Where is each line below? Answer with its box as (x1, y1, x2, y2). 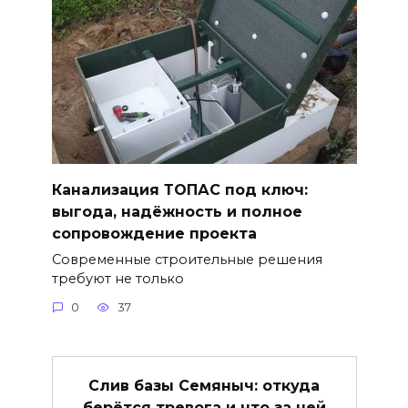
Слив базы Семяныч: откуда (88, 376, 320, 394)
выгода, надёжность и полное (51, 202, 302, 220)
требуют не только (51, 270, 184, 287)
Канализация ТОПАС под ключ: (51, 180, 308, 199)
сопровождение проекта (51, 224, 257, 242)
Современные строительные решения (51, 250, 322, 268)
